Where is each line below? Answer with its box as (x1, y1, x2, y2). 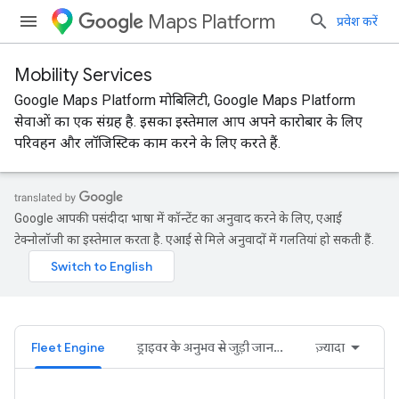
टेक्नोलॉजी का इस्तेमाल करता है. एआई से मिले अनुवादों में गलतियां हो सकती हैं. (14, 232, 374, 247)
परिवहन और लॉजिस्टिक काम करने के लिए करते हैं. (14, 134, 281, 151)
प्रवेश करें (337, 14, 378, 28)
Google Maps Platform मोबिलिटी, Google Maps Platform (14, 92, 355, 109)
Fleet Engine (31, 339, 105, 355)
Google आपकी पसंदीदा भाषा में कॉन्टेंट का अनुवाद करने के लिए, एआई (14, 211, 342, 225)
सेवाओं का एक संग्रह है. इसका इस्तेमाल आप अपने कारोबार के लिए (14, 113, 362, 130)
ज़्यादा (315, 339, 345, 355)
